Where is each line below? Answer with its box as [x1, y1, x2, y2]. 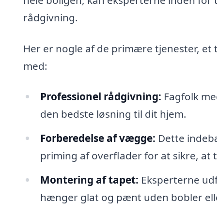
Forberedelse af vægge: [40, 131, 155, 145]
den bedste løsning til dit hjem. [40, 107, 186, 121]
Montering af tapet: [40, 172, 139, 186]
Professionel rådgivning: [40, 90, 161, 104]
